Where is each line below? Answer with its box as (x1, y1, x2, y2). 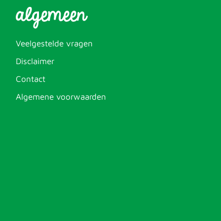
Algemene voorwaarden (16, 92, 107, 102)
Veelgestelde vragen (16, 38, 93, 48)
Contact (16, 74, 46, 84)
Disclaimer (16, 56, 55, 66)
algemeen (16, 1, 87, 29)
